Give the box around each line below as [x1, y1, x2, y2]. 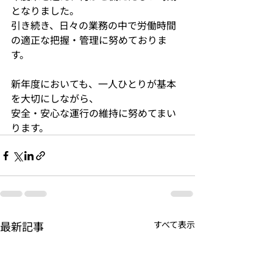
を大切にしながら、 [11, 91, 99, 105]
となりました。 [11, 3, 79, 18]
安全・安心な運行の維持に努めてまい [11, 105, 176, 120]
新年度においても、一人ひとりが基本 [11, 76, 176, 91]
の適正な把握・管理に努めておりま [11, 32, 167, 47]
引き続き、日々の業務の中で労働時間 [11, 18, 176, 32]
